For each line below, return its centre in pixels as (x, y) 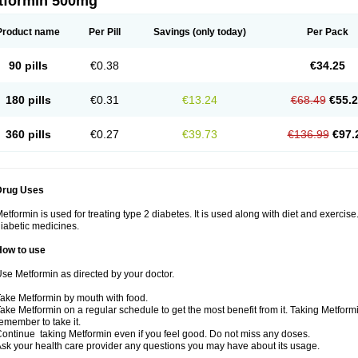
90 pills (28, 66)
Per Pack (327, 32)
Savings (172, 32)
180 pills (28, 100)
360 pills (28, 134)
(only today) (218, 32)
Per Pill (104, 32)
